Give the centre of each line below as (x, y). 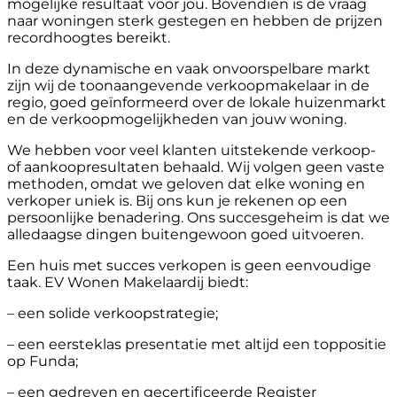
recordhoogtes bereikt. (89, 37)
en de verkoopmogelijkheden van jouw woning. (177, 119)
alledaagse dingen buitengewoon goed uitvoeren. (185, 234)
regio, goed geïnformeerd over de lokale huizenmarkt (197, 102)
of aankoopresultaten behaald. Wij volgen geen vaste (196, 167)
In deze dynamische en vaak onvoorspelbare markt (189, 68)
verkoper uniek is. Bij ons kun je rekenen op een (177, 200)
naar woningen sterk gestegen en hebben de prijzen (195, 20)
